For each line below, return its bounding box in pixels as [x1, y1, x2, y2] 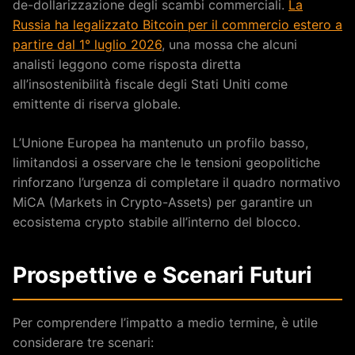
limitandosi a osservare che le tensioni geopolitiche [13, 154, 320, 170]
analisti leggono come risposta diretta [13, 55, 241, 72]
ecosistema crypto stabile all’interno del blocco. [13, 213, 300, 230]
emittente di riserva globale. [13, 95, 181, 112]
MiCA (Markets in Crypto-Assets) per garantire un [13, 193, 312, 210]
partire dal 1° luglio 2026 [13, 36, 162, 52]
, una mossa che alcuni [162, 36, 297, 52]
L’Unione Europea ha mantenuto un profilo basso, [13, 134, 308, 151]
